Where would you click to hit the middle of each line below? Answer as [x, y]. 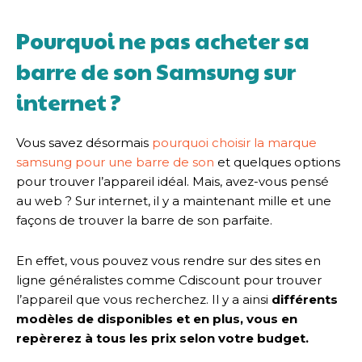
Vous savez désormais [84, 142]
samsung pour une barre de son [115, 162]
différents [305, 299]
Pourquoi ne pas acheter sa [163, 40]
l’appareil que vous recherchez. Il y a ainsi [144, 299]
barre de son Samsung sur [156, 71]
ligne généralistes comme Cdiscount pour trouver [169, 280]
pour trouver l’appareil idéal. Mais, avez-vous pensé [173, 181]
